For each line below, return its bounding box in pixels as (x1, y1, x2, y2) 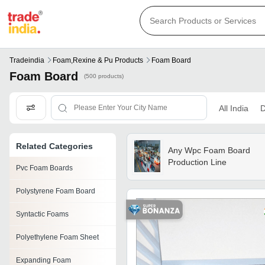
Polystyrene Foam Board (16, 187, 95, 196)
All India (218, 103, 248, 113)
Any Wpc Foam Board (167, 146, 250, 156)
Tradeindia (9, 56, 44, 65)
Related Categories (16, 141, 93, 151)
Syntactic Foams (16, 210, 69, 219)
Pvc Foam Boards (16, 164, 73, 173)
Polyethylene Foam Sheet (16, 233, 99, 242)
